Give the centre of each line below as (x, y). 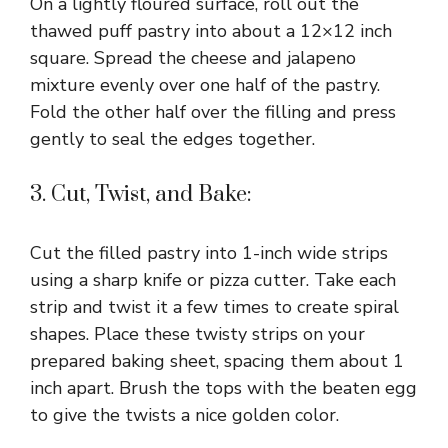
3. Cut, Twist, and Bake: (141, 194)
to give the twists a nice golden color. (184, 414)
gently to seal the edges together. (172, 138)
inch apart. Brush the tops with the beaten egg (223, 387)
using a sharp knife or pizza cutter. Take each (213, 279)
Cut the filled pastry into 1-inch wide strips (209, 252)
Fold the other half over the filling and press (213, 111)
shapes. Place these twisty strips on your (197, 333)
